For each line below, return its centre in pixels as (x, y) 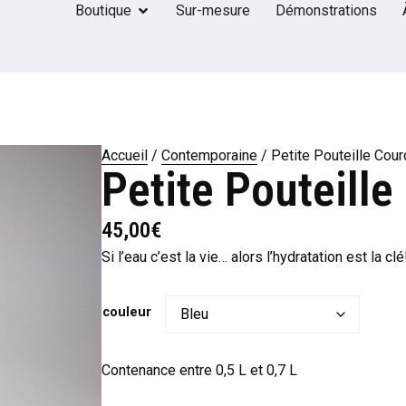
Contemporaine (209, 156)
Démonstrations (326, 10)
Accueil (125, 156)
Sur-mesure (213, 10)
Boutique (103, 10)
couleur (126, 312)
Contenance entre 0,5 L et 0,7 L (199, 371)
